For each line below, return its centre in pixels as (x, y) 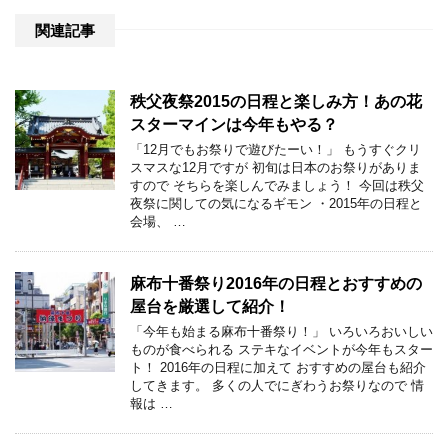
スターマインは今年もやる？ (234, 124)
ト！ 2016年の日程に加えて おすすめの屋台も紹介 (278, 367)
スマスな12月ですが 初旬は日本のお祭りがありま (275, 167)
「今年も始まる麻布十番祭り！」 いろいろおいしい (281, 331)
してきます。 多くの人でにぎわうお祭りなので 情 (277, 385)
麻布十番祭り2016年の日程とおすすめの (276, 283)
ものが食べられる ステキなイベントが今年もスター (281, 349)
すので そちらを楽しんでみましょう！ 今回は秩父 (277, 185)
